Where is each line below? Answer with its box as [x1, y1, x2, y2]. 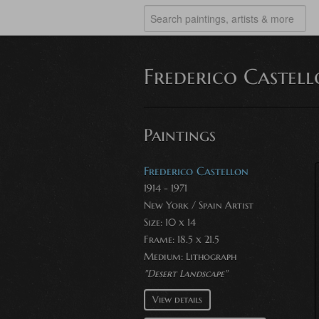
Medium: [144, 250, 186, 263]
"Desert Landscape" [144, 267, 228, 280]
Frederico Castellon [144, 164, 249, 178]
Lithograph [186, 250, 236, 263]
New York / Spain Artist [144, 199, 253, 211]
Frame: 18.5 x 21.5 [144, 233, 219, 246]
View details [152, 293, 202, 305]
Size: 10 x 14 [144, 216, 196, 229]
